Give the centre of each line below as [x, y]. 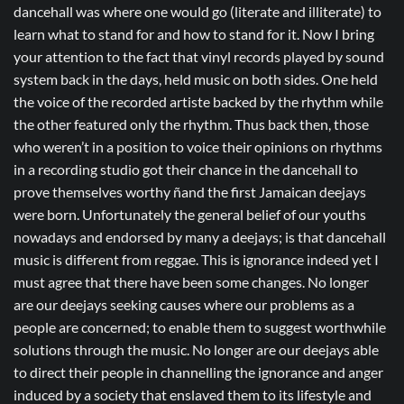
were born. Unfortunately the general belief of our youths [190, 214]
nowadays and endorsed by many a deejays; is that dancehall [200, 236]
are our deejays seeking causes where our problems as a [184, 304]
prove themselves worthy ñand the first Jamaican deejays [190, 191]
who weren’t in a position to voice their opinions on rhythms [198, 146]
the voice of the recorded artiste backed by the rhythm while [198, 101]
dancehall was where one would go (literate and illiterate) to [197, 11]
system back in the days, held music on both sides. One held [196, 78]
